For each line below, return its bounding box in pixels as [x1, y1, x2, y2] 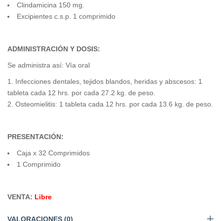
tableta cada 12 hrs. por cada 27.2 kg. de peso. [7, 89, 155, 97]
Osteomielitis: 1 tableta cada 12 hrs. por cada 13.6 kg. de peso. [15, 100, 213, 109]
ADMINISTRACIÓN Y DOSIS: [7, 45, 100, 53]
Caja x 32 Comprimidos [17, 149, 90, 157]
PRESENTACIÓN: [7, 133, 64, 141]
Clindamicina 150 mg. [17, 1, 84, 9]
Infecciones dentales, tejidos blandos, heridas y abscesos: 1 [15, 77, 202, 86]
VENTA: [7, 193, 35, 201]
